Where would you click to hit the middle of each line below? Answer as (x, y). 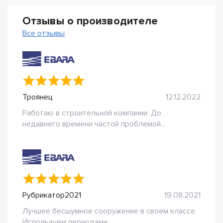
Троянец (38, 97)
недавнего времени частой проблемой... (94, 124)
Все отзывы (44, 33)
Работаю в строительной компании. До (92, 113)
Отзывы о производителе (90, 21)
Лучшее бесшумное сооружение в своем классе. (110, 211)
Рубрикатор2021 (52, 195)
